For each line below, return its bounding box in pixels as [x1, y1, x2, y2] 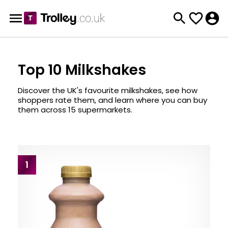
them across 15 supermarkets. [18, 104, 132, 115]
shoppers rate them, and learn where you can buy [18, 95, 207, 105]
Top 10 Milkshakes [18, 60, 146, 80]
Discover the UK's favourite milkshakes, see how [18, 85, 197, 96]
